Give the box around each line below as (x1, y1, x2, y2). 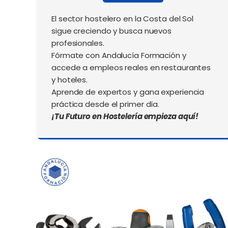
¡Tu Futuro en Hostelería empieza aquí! (51, 111, 199, 122)
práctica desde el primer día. (51, 99, 160, 110)
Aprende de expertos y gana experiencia (51, 87, 205, 98)
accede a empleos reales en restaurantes (51, 62, 211, 73)
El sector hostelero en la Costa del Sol (51, 13, 194, 24)
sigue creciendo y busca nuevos (51, 25, 172, 37)
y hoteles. (51, 74, 88, 85)
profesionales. (51, 38, 104, 49)
